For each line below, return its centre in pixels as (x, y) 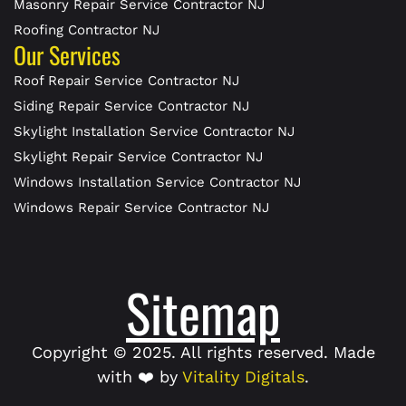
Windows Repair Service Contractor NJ (141, 207)
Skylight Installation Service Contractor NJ (154, 131)
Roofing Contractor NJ (87, 29)
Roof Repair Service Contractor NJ (126, 80)
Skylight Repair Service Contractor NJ (138, 156)
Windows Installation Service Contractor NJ (157, 182)
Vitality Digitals (243, 376)
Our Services (67, 54)
